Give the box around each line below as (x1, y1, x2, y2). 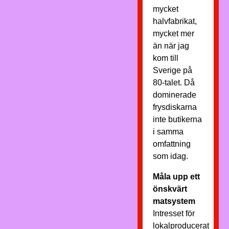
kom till (152, 54, 178, 62)
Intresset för (152, 209, 195, 218)
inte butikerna (152, 115, 202, 124)
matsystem (152, 197, 195, 205)
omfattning (152, 140, 191, 148)
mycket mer (152, 29, 194, 38)
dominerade (152, 90, 196, 99)
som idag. (152, 152, 188, 161)
